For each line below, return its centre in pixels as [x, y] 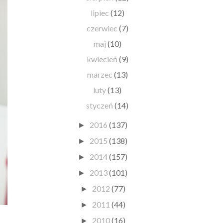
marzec [100, 74]
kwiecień [103, 59]
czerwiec [103, 28]
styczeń [101, 105]
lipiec [100, 12]
